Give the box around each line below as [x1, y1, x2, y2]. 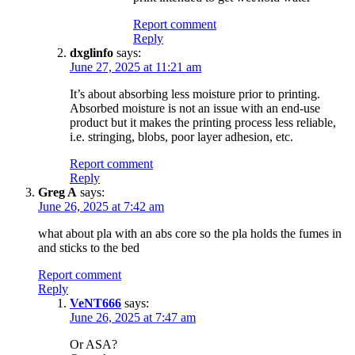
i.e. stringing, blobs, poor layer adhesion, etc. [70, 129, 293, 143]
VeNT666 [70, 296, 121, 310]
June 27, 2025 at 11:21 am [70, 59, 201, 74]
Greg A [38, 185, 77, 199]
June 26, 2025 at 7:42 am [38, 199, 164, 213]
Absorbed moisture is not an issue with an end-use [70, 101, 320, 115]
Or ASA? [70, 337, 117, 351]
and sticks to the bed [38, 240, 139, 254]
